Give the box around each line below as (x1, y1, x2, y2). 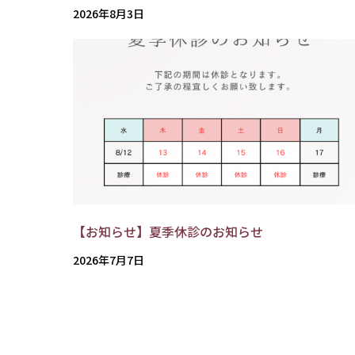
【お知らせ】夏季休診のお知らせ (73, 221, 263, 241)
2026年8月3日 (73, 6, 144, 22)
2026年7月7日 (73, 251, 144, 268)
